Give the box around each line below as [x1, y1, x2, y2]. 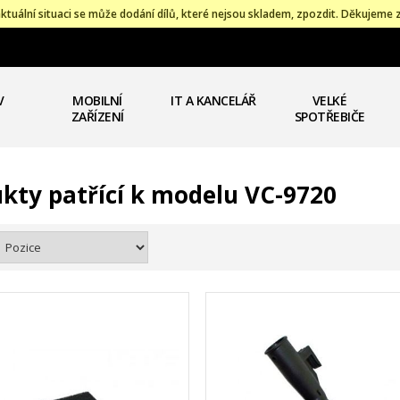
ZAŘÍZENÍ [71, 108, 124, 125]
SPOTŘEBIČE [294, 108, 365, 125]
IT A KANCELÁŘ [171, 92, 256, 109]
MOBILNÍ [72, 92, 122, 109]
